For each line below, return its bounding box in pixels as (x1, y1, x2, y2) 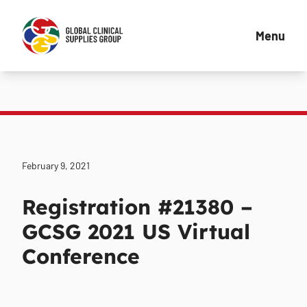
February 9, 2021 (22, 160, 90, 171)
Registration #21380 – (22, 194, 253, 220)
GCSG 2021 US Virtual (22, 219, 250, 245)
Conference (22, 243, 140, 269)
